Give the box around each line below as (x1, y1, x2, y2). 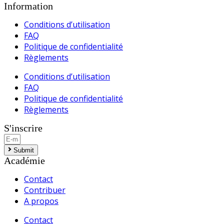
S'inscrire (4, 122, 42, 133)
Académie (4, 155, 45, 166)
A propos (24, 195, 58, 207)
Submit (13, 146, 34, 154)
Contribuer (24, 184, 65, 196)
